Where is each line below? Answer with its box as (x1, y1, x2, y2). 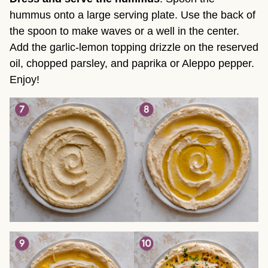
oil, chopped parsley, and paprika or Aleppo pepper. (10, 57, 254, 70)
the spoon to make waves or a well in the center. (10, 25, 239, 38)
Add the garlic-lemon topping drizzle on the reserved (10, 41, 258, 54)
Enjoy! (10, 74, 39, 86)
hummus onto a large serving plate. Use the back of (10, 9, 255, 22)
